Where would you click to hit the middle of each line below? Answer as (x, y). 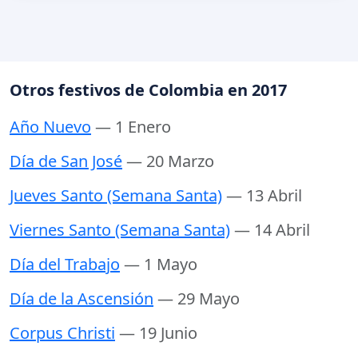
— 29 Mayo (199, 299)
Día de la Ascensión (82, 299)
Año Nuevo (50, 127)
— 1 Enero (133, 127)
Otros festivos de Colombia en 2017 (148, 90)
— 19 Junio (158, 333)
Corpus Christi (62, 333)
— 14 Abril (272, 230)
